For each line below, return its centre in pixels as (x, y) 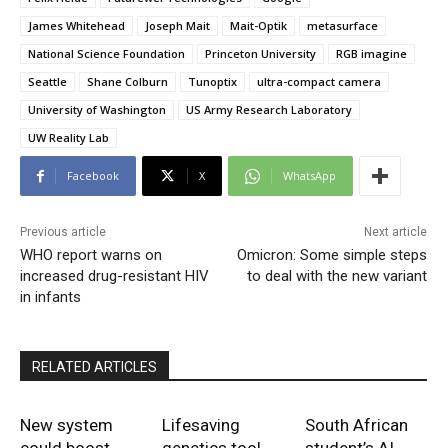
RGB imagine (371, 54)
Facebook (93, 176)
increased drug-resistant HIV (114, 276)
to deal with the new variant (336, 276)
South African (356, 425)
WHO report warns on (91, 255)
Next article (395, 232)
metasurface (342, 26)
